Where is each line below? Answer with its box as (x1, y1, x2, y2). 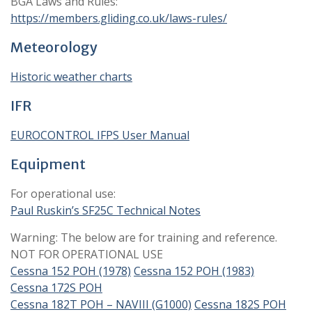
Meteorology (10, 38, 97, 56)
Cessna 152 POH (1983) (134, 263, 254, 279)
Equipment (10, 155, 86, 173)
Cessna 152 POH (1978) (10, 263, 131, 279)
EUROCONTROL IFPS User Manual (10, 127, 189, 143)
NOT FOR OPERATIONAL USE (10, 247, 163, 262)
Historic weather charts (10, 69, 132, 84)
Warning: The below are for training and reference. (10, 230, 277, 245)
